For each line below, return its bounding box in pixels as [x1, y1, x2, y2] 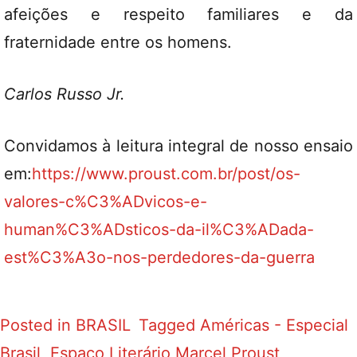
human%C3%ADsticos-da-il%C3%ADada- [4, 220, 314, 239]
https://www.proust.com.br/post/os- [32, 164, 300, 183]
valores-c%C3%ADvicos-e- [4, 192, 207, 211]
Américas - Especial [200, 316, 348, 335]
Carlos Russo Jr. [4, 84, 125, 104]
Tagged [139, 316, 200, 335]
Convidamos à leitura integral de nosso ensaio [4, 136, 353, 155]
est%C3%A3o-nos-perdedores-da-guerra [4, 248, 315, 267]
